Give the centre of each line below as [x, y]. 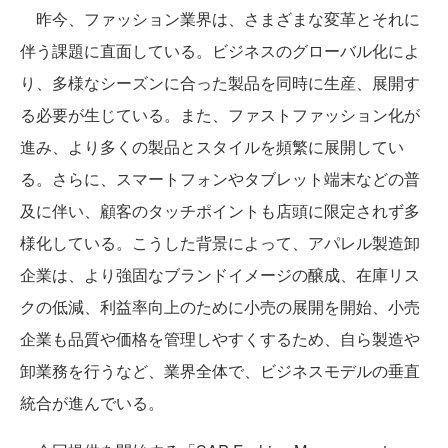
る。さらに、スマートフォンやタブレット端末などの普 [220, 178]
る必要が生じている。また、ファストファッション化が [220, 114]
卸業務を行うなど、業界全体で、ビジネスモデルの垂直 [220, 370]
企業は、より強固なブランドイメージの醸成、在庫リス [220, 274]
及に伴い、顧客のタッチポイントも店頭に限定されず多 [220, 210]
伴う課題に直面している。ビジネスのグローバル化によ [220, 50]
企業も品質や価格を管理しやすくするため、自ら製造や [220, 338]
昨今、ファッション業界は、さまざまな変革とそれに [220, 18]
